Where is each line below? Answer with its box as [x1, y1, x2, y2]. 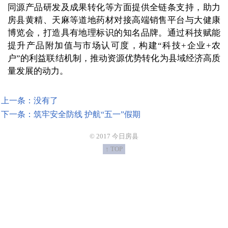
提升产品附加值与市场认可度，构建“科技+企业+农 [8, 41, 220, 51]
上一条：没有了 [1, 96, 58, 105]
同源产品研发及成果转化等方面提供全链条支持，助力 [8, 3, 220, 13]
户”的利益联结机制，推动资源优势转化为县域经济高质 [8, 53, 220, 64]
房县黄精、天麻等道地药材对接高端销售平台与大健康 [8, 15, 220, 25]
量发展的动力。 [8, 66, 68, 76]
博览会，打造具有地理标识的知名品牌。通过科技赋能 [8, 28, 220, 38]
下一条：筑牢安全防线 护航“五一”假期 [1, 110, 140, 119]
